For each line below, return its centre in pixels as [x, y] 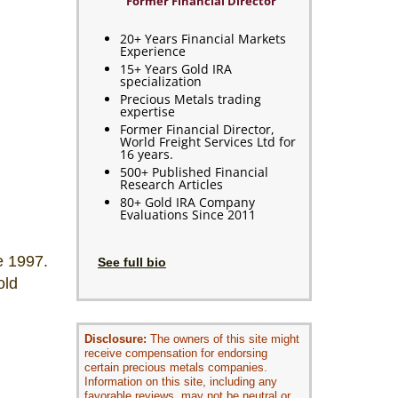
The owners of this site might [223, 338]
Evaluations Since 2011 [188, 215]
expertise [147, 112]
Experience [153, 52]
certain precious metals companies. [176, 367]
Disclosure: [115, 338]
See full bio [132, 263]
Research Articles [171, 185]
